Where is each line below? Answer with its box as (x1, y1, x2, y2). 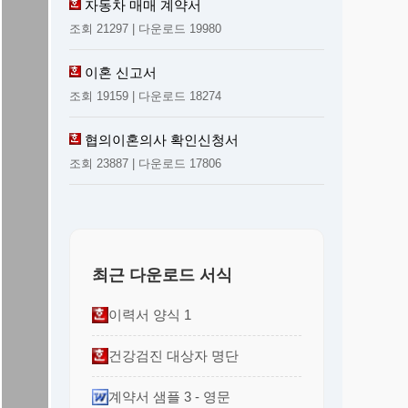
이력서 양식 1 (108, 306, 191, 322)
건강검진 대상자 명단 (108, 347, 239, 363)
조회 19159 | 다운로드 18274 (69, 88, 221, 103)
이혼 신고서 (85, 64, 157, 80)
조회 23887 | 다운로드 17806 (69, 156, 221, 170)
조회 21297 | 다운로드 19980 (69, 21, 221, 36)
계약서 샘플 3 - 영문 (108, 388, 230, 404)
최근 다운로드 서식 (92, 265, 232, 284)
